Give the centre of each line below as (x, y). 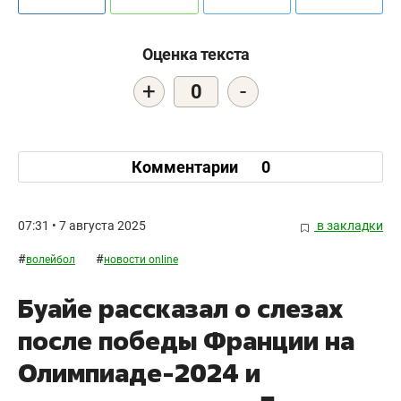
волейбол (51, 260)
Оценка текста (196, 55)
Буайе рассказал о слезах (180, 309)
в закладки (349, 226)
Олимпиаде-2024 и (139, 373)
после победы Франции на (186, 341)
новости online (141, 260)
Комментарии (186, 166)
